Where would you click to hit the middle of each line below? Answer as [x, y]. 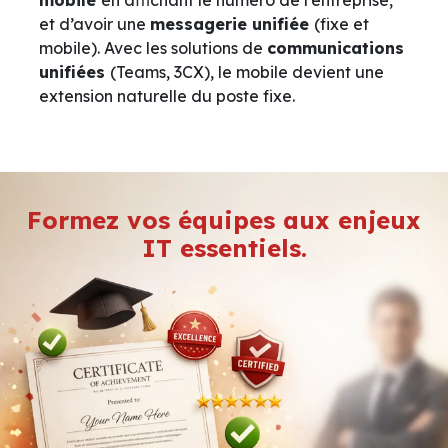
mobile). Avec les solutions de [153, 47]
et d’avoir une [94, 23]
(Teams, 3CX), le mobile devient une [247, 71]
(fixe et [341, 23]
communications [335, 47]
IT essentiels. [224, 247]
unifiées [74, 71]
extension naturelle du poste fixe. [167, 95]
